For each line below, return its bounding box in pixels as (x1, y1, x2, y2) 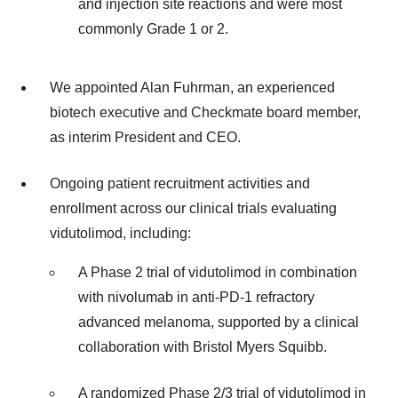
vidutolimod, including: (50, 225, 191, 241)
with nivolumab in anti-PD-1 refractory (78, 289, 314, 305)
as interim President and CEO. (50, 129, 241, 145)
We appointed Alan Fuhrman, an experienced (50, 79, 335, 95)
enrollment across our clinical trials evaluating (50, 200, 337, 216)
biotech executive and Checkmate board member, (50, 104, 361, 120)
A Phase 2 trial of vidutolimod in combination (78, 264, 357, 280)
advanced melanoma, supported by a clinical (78, 314, 359, 330)
